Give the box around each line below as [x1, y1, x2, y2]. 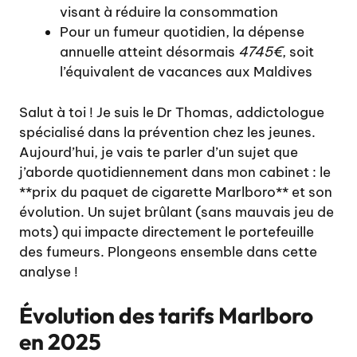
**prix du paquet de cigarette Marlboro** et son [19, 182, 332, 201]
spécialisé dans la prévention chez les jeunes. [19, 123, 316, 141]
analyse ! [19, 262, 78, 280]
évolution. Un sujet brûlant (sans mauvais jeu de [19, 202, 334, 221]
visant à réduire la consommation [60, 3, 278, 22]
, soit [282, 43, 314, 61]
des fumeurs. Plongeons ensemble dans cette [19, 242, 317, 261]
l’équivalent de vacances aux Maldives [60, 63, 312, 81]
